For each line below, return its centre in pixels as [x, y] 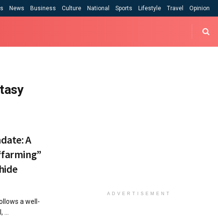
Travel [175, 8]
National [98, 8]
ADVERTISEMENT [139, 194]
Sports [124, 8]
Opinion [200, 8]
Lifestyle [150, 8]
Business [43, 8]
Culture [72, 8]
